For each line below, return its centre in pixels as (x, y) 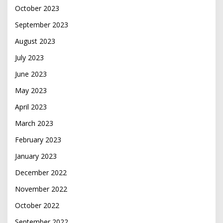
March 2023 (34, 123)
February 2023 (38, 140)
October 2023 (37, 8)
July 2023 (29, 58)
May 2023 (31, 91)
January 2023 (36, 156)
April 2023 (31, 107)
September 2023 (42, 25)
